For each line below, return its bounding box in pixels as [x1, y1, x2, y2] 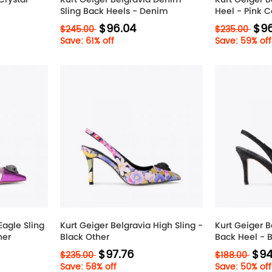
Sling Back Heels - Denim [60, 5, 168, 17]
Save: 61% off [60, 34, 114, 48]
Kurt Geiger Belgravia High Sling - [60, 219, 203, 231]
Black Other [60, 231, 109, 243]
